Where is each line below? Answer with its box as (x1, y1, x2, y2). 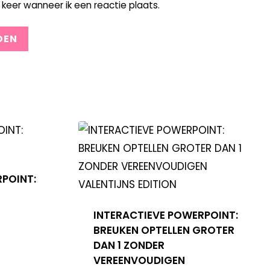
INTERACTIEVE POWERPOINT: (93, 207, 238, 222)
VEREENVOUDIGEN (93, 253, 185, 268)
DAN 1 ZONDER (93, 237, 165, 253)
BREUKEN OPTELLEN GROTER (93, 222, 234, 237)
